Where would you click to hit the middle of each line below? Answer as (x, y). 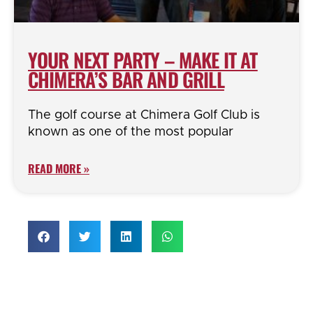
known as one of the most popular (131, 132)
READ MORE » (59, 169)
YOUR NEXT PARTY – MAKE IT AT (143, 60)
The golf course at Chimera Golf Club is (144, 116)
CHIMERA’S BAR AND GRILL (126, 80)
